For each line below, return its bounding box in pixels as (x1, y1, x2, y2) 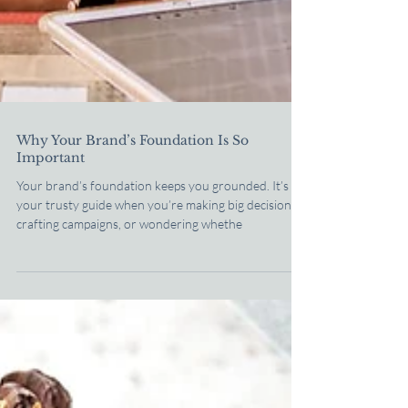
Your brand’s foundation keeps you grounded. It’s (16, 258, 289, 273)
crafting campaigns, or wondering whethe (16, 296, 242, 311)
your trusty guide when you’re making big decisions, (16, 277, 300, 292)
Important (16, 229, 85, 246)
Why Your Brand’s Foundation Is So (16, 212, 249, 229)
